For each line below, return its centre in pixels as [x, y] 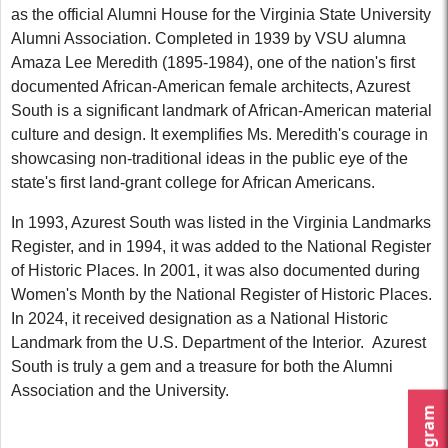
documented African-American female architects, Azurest [210, 87]
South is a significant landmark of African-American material [221, 111]
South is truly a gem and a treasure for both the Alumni [202, 367]
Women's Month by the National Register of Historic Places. [221, 295]
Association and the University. [120, 391]
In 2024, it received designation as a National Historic [199, 319]
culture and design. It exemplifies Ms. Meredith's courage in [219, 135]
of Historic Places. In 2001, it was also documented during [215, 271]
